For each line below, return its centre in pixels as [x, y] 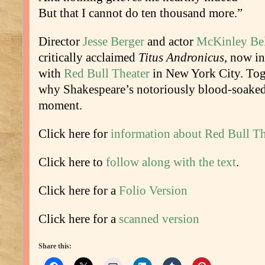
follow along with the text [171, 162]
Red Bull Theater [107, 74]
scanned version [159, 219]
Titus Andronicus [181, 58]
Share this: [55, 246]
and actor [172, 42]
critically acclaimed [88, 58]
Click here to [72, 162]
